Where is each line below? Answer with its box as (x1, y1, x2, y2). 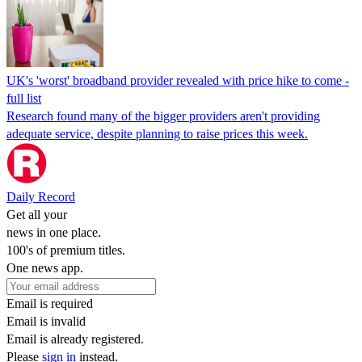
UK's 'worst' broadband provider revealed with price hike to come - (6, 73, 349, 87)
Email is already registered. (6, 331, 144, 346)
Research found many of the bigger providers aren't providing (6, 108, 320, 123)
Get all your (6, 207, 67, 221)
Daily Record (6, 189, 75, 204)
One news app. (6, 260, 83, 275)
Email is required (6, 296, 93, 310)
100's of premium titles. (6, 242, 125, 257)
